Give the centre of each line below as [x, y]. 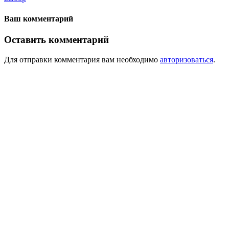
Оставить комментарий [56, 39]
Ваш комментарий [39, 18]
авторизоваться [187, 59]
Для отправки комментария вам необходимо [82, 59]
